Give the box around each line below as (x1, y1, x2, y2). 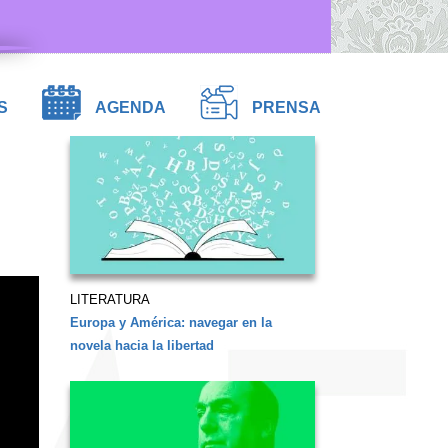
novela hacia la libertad (69, 338, 214, 354)
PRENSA (252, 99, 321, 117)
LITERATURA (69, 292, 150, 308)
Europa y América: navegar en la (69, 315, 272, 331)
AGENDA (95, 99, 166, 117)
